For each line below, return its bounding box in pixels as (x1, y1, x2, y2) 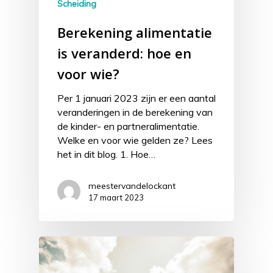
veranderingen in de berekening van (57, 106, 213, 119)
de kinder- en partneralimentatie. (57, 120, 199, 133)
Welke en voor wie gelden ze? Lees (57, 134, 213, 147)
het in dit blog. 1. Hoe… (57, 148, 155, 161)
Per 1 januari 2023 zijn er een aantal (57, 92, 216, 105)
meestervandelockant (88, 180, 175, 192)
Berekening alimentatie (57, 23, 212, 42)
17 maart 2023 (88, 193, 144, 203)
